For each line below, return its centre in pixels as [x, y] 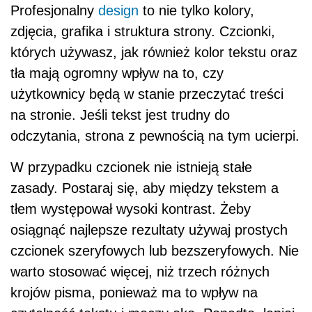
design [118, 10]
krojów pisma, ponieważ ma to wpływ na [134, 292]
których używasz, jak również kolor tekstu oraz [154, 52]
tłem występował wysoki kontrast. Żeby [131, 209]
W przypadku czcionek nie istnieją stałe [131, 167]
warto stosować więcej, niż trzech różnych [140, 271]
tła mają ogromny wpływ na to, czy [117, 73]
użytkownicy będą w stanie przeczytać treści [147, 94]
